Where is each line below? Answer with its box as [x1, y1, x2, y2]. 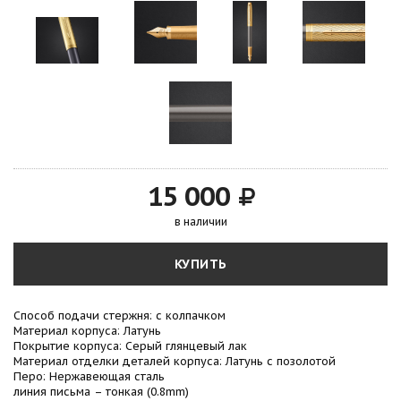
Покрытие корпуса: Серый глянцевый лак [13, 338, 247, 354]
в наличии [174, 215, 227, 229]
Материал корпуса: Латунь [13, 323, 161, 338]
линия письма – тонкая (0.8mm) [13, 384, 189, 399]
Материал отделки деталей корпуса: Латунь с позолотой [13, 354, 336, 369]
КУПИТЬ [174, 256, 227, 273]
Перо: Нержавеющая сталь [13, 369, 165, 384]
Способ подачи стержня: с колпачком [13, 308, 226, 323]
